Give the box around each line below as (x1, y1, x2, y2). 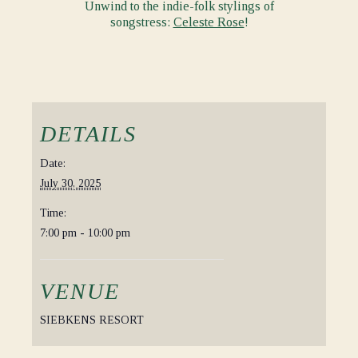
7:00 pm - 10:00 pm (40, 227, 130, 239)
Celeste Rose (173, 15, 245, 29)
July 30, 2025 (40, 177, 101, 189)
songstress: (109, 15, 173, 29)
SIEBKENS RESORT (40, 314, 144, 326)
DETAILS (40, 121, 137, 146)
